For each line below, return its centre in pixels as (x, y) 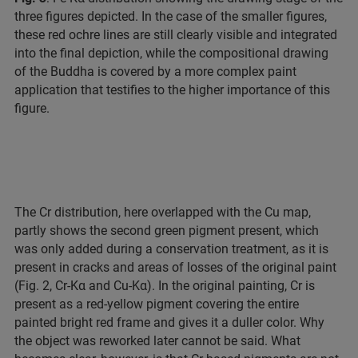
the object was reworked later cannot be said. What (157, 341)
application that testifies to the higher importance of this (172, 90)
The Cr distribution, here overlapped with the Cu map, (163, 213)
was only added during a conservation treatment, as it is (171, 249)
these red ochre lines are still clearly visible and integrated (176, 35)
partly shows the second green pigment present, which (167, 231)
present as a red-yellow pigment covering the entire (157, 304)
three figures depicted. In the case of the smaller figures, (171, 17)
